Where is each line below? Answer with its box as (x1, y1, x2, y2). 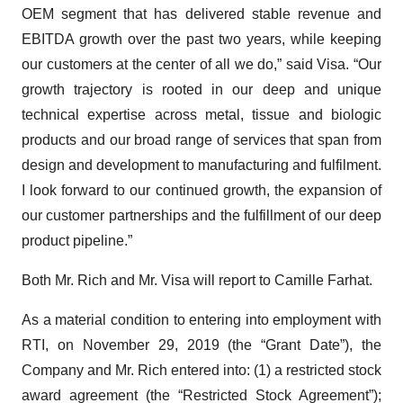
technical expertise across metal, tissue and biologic (22, 107, 381, 122)
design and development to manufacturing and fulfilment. (22, 157, 381, 173)
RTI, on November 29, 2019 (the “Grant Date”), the (22, 337, 381, 353)
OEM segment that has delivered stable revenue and (22, 6, 381, 22)
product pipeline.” (22, 233, 132, 248)
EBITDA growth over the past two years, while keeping (22, 31, 381, 47)
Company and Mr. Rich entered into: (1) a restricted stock (22, 363, 381, 378)
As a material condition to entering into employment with (22, 312, 381, 327)
